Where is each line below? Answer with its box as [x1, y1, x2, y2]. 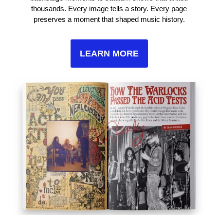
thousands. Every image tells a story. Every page [31, 4, 187, 13]
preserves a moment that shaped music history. [33, 15, 185, 24]
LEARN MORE [79, 49, 139, 59]
